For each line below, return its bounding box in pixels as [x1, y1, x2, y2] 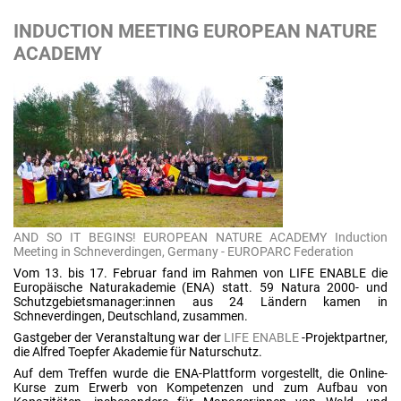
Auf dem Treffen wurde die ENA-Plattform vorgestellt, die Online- [13, 366, 388, 380]
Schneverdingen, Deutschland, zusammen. [13, 309, 248, 323]
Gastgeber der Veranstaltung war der [13, 330, 225, 345]
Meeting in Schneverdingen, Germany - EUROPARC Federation [13, 244, 354, 259]
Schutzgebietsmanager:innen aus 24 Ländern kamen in [13, 294, 388, 309]
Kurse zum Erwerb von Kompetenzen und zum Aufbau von [13, 380, 388, 395]
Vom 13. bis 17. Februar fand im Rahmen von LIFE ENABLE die [13, 266, 388, 280]
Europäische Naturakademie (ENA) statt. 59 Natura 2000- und [13, 280, 388, 294]
